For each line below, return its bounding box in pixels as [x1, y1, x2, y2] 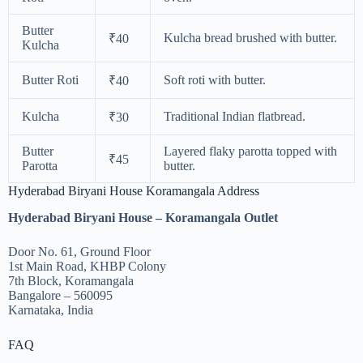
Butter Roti [22, 73, 79, 88]
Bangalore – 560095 [8, 288, 113, 303]
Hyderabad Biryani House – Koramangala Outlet [8, 211, 278, 225]
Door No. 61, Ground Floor [8, 245, 151, 259]
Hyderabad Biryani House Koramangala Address [8, 184, 259, 199]
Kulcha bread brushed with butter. [164, 31, 337, 45]
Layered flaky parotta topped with [164, 144, 337, 159]
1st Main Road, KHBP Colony [8, 259, 166, 274]
